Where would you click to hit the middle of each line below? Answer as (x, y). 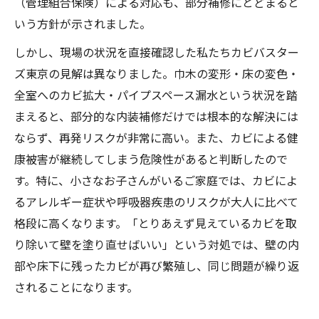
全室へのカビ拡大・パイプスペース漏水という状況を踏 (156, 95)
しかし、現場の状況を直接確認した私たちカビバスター (157, 52)
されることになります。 (76, 287)
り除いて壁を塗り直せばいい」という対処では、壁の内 (157, 245)
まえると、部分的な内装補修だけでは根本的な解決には (156, 116)
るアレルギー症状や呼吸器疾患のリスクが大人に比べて (156, 202)
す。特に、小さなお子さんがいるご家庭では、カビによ (156, 181)
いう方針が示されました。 (83, 24)
